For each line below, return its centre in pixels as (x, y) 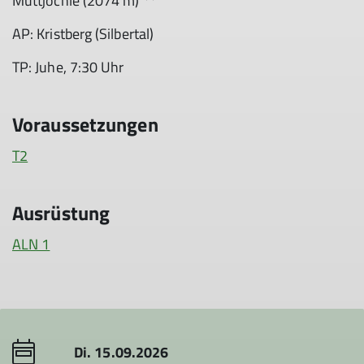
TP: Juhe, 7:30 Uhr (68, 67)
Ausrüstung (61, 213)
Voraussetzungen (85, 124)
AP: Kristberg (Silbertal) (83, 34)
